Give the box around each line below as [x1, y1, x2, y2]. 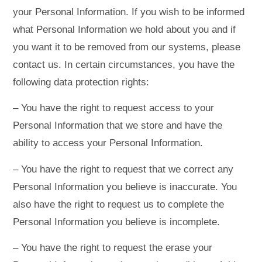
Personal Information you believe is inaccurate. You [13, 181, 237, 192]
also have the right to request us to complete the [13, 198, 225, 210]
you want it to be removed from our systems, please [13, 41, 241, 53]
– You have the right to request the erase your [13, 242, 213, 254]
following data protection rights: [13, 76, 150, 88]
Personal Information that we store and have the [13, 120, 223, 132]
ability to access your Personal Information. [13, 137, 204, 149]
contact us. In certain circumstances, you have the [13, 58, 235, 70]
